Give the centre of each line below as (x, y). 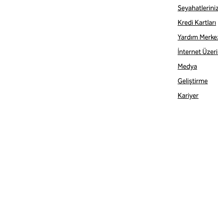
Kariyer (188, 96)
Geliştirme (193, 81)
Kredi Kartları (197, 23)
